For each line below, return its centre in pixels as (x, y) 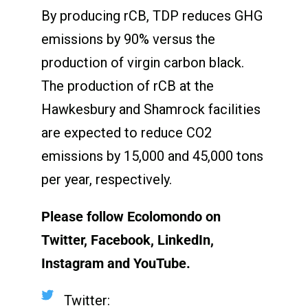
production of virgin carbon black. (142, 62)
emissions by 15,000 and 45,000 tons (152, 156)
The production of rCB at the (127, 86)
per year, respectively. (106, 179)
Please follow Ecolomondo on (131, 216)
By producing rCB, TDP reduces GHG (152, 15)
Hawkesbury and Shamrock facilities (151, 109)
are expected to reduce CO (122, 132)
